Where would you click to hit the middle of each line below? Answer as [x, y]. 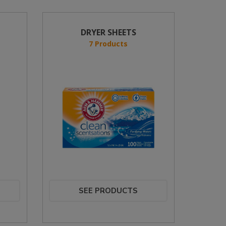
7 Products [108, 44]
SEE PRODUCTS [108, 191]
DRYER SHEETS [108, 32]
